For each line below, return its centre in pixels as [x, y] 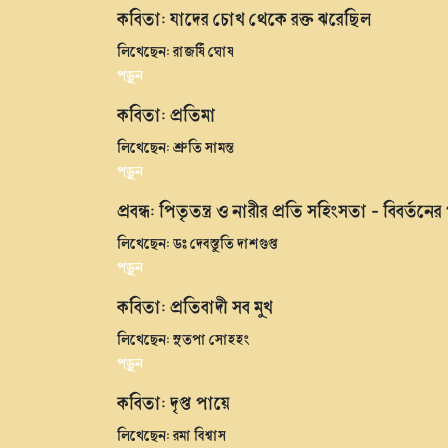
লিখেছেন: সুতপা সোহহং [183, 338]
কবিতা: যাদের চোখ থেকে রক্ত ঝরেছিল [244, 18]
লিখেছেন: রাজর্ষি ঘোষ [175, 50]
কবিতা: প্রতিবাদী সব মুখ [195, 306]
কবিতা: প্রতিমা [166, 114]
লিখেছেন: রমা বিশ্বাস [171, 434]
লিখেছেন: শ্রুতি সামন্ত [175, 146]
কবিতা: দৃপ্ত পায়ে [173, 402]
